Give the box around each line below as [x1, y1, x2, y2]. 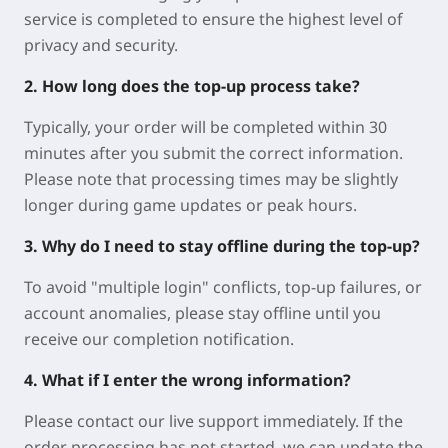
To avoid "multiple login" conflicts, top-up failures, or [24, 276, 422, 299]
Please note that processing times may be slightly [24, 168, 398, 191]
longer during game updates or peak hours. [24, 194, 357, 217]
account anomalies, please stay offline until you [24, 302, 381, 325]
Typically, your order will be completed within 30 [24, 116, 387, 139]
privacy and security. [24, 34, 178, 57]
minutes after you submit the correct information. [24, 142, 403, 165]
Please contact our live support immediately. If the [24, 410, 403, 433]
